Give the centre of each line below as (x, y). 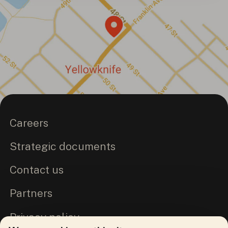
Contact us (37, 170)
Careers (29, 123)
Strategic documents (63, 147)
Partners (31, 193)
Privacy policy (45, 217)
